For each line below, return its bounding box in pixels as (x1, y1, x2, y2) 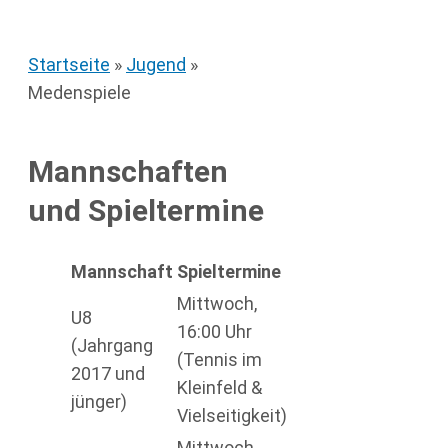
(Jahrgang (71, 334, 153, 356)
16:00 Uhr (177, 320, 252, 342)
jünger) (71, 390, 127, 412)
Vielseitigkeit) (177, 404, 287, 426)
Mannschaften (28, 153, 228, 189)
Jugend (126, 53, 186, 75)
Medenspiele (28, 81, 131, 103)
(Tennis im (177, 348, 262, 370)
